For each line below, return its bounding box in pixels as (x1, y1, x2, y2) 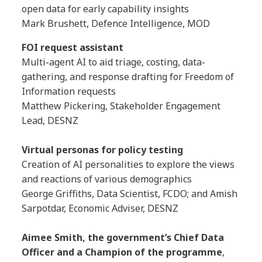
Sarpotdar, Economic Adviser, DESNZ (22, 202, 181, 215)
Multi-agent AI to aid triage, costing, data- (22, 56, 206, 69)
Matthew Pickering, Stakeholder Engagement (22, 99, 221, 113)
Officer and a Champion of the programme (22, 246, 223, 259)
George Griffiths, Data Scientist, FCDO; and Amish (22, 187, 238, 201)
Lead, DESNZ (22, 114, 79, 127)
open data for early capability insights (22, 2, 189, 16)
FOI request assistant (22, 41, 124, 54)
